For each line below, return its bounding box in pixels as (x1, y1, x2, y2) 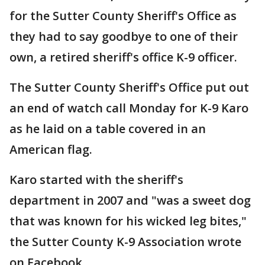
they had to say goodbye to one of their (9, 28, 238, 44)
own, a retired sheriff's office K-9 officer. (9, 49, 237, 65)
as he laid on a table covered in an (9, 121, 206, 137)
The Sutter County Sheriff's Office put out (9, 79, 249, 95)
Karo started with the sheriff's (9, 172, 183, 188)
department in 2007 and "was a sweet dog (9, 192, 251, 208)
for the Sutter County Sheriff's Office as (9, 8, 237, 24)
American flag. (9, 141, 92, 157)
